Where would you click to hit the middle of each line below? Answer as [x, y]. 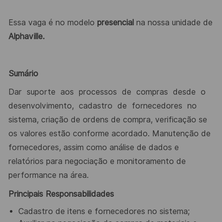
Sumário [23, 73]
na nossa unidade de [173, 22]
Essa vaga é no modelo [53, 22]
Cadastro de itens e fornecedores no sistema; [104, 212]
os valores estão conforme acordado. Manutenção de [109, 134]
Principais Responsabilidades [61, 194]
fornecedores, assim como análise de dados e [93, 148]
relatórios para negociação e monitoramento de [97, 162]
